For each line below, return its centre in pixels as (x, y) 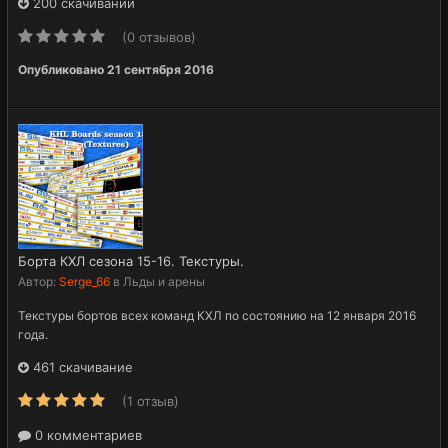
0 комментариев (86, 434)
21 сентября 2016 (160, 69)
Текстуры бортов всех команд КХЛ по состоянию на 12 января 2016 (217, 315)
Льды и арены (164, 281)
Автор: (38, 281)
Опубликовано (62, 69)
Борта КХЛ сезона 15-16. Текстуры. (131, 260)
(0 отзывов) (159, 36)
